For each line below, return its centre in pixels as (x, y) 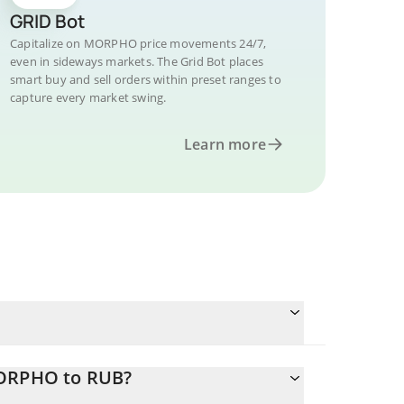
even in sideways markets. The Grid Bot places (137, 61)
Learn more (225, 144)
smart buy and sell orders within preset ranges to (146, 79)
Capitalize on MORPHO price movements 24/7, (138, 43)
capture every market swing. (88, 97)
